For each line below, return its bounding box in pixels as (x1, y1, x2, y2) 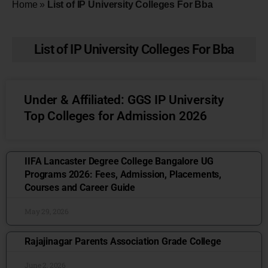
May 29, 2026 (25, 206, 69, 216)
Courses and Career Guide (25, 182, 136, 193)
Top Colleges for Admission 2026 (24, 109, 208, 123)
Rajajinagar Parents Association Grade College (25, 236, 221, 247)
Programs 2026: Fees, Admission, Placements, (25, 169, 222, 180)
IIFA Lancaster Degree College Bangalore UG (25, 156, 214, 167)
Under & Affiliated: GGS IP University (24, 93, 224, 107)
